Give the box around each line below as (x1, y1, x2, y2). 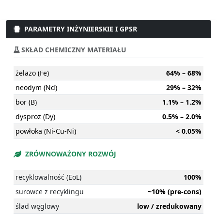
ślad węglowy (15, 201, 59, 211)
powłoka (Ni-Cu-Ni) (15, 126, 76, 136)
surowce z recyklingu (15, 187, 84, 197)
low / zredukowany (137, 201, 201, 211)
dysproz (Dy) (15, 112, 55, 122)
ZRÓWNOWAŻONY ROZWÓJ (23, 149, 116, 159)
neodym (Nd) (15, 83, 57, 93)
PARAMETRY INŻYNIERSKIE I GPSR (24, 24, 137, 34)
